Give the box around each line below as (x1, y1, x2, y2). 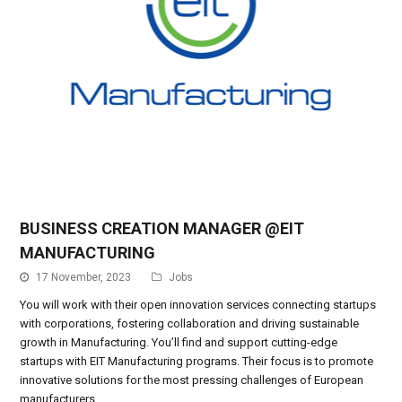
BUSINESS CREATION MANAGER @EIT (20, 219, 305, 239)
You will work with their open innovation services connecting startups (20, 298, 377, 312)
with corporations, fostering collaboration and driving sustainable (20, 317, 360, 331)
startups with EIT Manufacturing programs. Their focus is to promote (20, 354, 374, 369)
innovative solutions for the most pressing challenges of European (20, 373, 364, 388)
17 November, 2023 (36, 271, 132, 284)
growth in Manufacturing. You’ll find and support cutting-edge (20, 336, 338, 350)
